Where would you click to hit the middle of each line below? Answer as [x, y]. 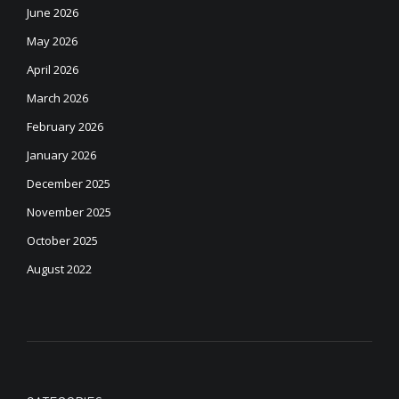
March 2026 [57, 98]
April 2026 [53, 69]
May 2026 [52, 41]
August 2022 [59, 269]
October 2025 [62, 240]
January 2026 [61, 155]
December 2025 [69, 183]
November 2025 [69, 212]
